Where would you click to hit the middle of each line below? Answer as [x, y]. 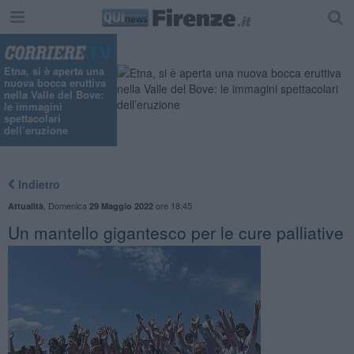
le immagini [33, 107]
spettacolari [32, 119]
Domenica [68, 205]
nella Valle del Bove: [54, 95]
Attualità [25, 205]
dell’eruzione [36, 130]
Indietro [37, 184]
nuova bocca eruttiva [55, 83]
